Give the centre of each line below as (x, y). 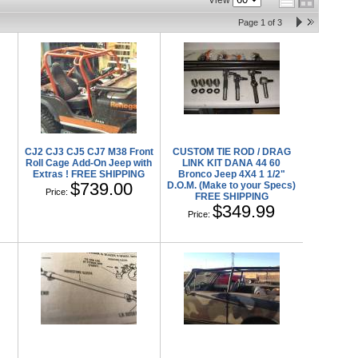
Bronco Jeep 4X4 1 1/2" (231, 175)
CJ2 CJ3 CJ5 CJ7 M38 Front (89, 152)
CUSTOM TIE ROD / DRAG (231, 152)
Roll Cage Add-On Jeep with (89, 163)
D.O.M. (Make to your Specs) (232, 186)
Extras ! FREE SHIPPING (89, 175)
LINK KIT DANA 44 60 (232, 163)
